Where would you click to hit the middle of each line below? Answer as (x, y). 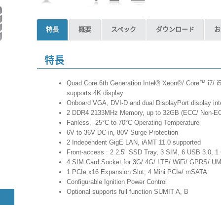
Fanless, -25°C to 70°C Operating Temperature (134, 123)
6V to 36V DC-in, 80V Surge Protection (123, 132)
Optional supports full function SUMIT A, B (131, 192)
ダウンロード (175, 29)
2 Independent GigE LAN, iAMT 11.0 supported (137, 142)
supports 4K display (95, 93)
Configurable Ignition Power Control (119, 182)
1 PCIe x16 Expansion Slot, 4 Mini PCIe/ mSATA (142, 172)
